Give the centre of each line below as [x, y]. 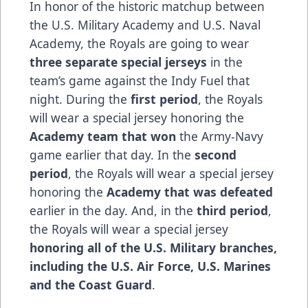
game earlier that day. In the [112, 155]
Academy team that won [103, 136]
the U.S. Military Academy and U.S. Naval [145, 25]
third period [232, 211]
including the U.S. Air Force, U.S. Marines [150, 266]
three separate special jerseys [118, 62]
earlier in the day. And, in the [113, 211]
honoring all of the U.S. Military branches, [153, 248]
